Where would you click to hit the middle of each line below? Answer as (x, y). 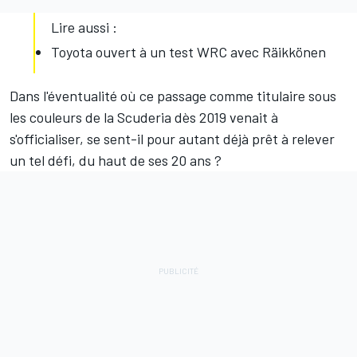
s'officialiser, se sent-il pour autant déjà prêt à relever (172, 139)
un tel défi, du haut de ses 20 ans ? (116, 161)
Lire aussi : (84, 27)
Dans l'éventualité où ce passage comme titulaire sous (173, 96)
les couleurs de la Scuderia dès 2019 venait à (144, 118)
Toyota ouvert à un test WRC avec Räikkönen (188, 52)
